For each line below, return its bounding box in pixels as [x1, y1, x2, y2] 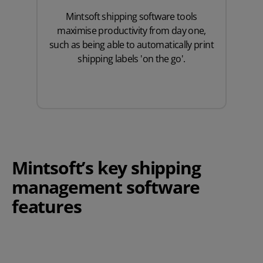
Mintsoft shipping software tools [66, 10, 197, 23]
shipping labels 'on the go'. [77, 52, 186, 66]
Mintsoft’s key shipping [12, 156, 201, 180]
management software [12, 175, 200, 200]
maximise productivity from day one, [57, 24, 206, 38]
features [12, 194, 82, 219]
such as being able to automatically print [49, 38, 214, 52]
